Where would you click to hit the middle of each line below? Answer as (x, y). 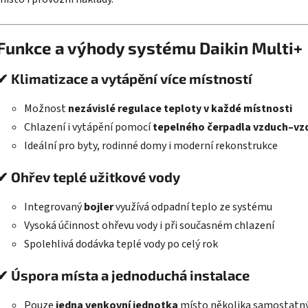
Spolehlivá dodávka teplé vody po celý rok (121, 244)
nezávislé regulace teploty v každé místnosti (180, 108)
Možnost (46, 108)
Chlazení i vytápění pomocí (88, 127)
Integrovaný (54, 207)
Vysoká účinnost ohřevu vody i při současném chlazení (149, 225)
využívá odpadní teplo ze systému (193, 207)
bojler (99, 207)
